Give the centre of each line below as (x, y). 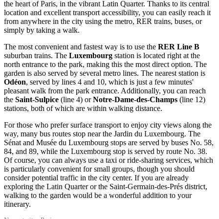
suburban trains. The (36, 55)
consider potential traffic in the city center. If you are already (96, 177)
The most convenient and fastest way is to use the (81, 46)
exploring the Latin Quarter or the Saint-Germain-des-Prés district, (106, 186)
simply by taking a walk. (42, 30)
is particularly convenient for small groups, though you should (99, 169)
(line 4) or (76, 99)
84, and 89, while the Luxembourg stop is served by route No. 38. (106, 151)
